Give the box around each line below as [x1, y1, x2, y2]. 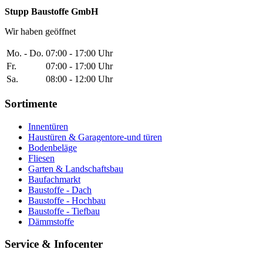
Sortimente [5, 97, 57, 110]
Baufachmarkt [28, 174, 80, 184]
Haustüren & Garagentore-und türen [28, 131, 162, 142]
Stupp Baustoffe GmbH [5, 6, 98, 17]
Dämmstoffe [28, 216, 74, 227]
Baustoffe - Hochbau [28, 195, 106, 205]
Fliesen [28, 153, 55, 163]
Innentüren [28, 121, 68, 131]
